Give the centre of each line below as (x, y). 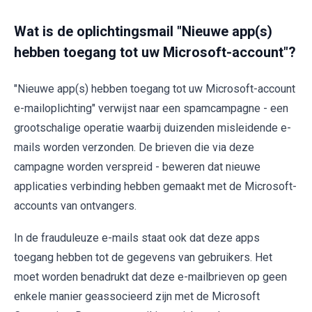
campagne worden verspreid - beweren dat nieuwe (137, 167)
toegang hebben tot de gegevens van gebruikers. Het (143, 257)
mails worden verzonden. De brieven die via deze (134, 147)
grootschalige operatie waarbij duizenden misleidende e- (153, 128)
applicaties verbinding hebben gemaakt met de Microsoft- (155, 186)
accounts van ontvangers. (75, 206)
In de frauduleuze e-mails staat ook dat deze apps (137, 238)
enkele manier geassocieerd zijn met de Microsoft (137, 296)
